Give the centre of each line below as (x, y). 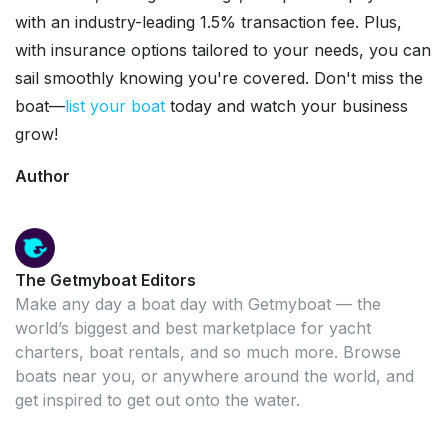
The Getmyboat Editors (105, 280)
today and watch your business (286, 106)
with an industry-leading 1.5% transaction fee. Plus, (208, 22)
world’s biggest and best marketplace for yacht (193, 328)
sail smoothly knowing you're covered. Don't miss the (219, 78)
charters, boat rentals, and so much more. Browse (208, 352)
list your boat (115, 106)
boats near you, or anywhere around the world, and (214, 376)
